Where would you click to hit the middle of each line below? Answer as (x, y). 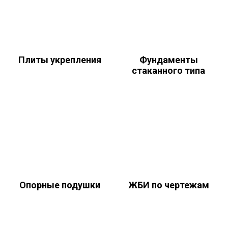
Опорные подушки (60, 185)
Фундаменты (168, 60)
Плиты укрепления (60, 60)
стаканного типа (168, 71)
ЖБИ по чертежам (168, 185)
